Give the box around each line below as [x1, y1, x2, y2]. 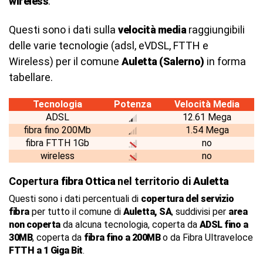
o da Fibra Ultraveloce [160, 232, 253, 243]
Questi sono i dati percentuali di [9, 193, 141, 204]
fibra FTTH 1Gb [25, 137, 89, 149]
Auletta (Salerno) [122, 55, 204, 68]
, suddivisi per [171, 206, 228, 217]
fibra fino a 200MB [84, 232, 160, 243]
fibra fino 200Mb [23, 124, 91, 136]
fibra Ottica [61, 175, 115, 187]
